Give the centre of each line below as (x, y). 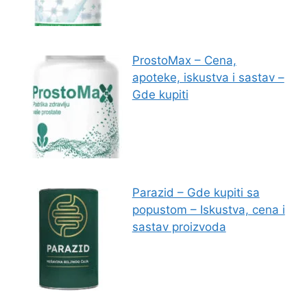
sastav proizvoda (179, 227)
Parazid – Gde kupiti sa (196, 193)
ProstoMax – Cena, (184, 61)
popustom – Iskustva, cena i (208, 210)
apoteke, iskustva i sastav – (208, 78)
